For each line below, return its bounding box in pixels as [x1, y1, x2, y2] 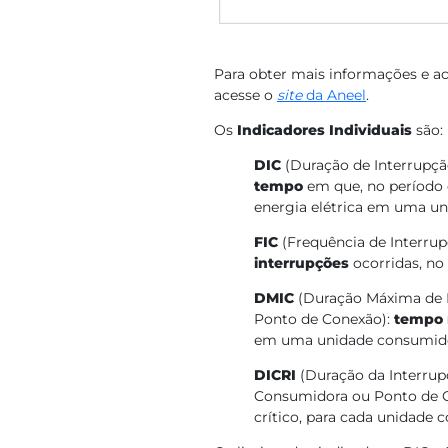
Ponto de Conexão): [254, 310, 394, 328]
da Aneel [306, 86, 366, 104]
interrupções [254, 254, 353, 272]
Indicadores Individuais [237, 121, 416, 139]
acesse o [214, 86, 277, 104]
